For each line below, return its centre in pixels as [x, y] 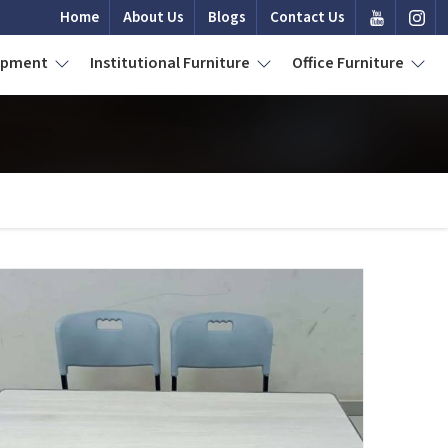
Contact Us [307, 17]
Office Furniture [349, 63]
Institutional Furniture [171, 63]
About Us [153, 17]
